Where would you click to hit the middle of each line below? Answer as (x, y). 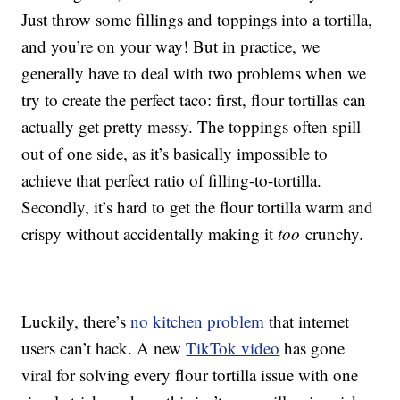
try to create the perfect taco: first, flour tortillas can (194, 100)
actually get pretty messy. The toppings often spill (192, 127)
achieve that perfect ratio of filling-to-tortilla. (172, 180)
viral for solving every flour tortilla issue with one (190, 375)
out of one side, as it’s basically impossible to (175, 154)
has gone (312, 348)
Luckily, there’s (76, 321)
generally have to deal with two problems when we (194, 73)
